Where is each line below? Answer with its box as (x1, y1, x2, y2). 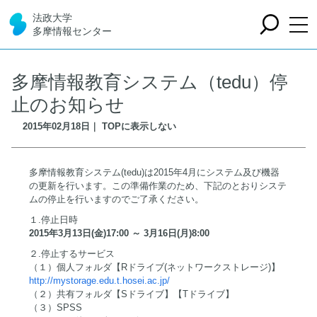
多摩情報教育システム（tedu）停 (11, 71, 288, 93)
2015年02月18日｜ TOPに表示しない (23, 121, 176, 132)
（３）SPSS (29, 302, 82, 313)
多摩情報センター (33, 25, 112, 37)
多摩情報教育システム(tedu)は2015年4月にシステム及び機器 (29, 167, 279, 178)
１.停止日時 (29, 214, 78, 225)
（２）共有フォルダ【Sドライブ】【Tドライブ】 (29, 289, 234, 299)
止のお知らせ (11, 94, 125, 115)
